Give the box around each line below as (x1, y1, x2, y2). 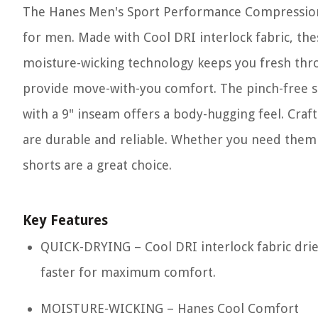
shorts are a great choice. (23, 158, 172, 172)
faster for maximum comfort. (40, 265, 216, 280)
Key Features (23, 212, 108, 229)
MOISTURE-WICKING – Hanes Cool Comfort (40, 301, 299, 316)
